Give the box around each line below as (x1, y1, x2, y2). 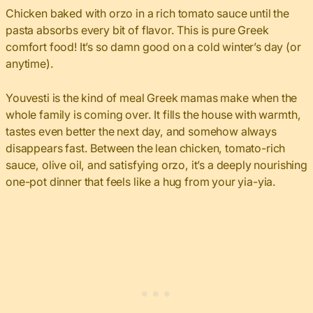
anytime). (6, 56, 54, 71)
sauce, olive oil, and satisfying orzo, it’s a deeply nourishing (6, 157, 307, 172)
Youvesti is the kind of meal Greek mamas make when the (6, 90, 298, 105)
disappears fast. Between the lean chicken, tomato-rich (6, 140, 286, 155)
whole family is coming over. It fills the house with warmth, (6, 107, 301, 122)
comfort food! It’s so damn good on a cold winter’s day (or (6, 39, 301, 54)
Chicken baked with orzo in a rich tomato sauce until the (6, 6, 290, 20)
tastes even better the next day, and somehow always (6, 124, 277, 138)
